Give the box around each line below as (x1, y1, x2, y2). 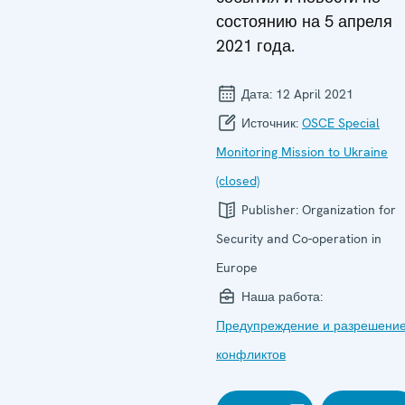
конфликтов (216, 346, 286, 363)
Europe (216, 259, 258, 276)
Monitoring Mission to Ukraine (216, 144, 388, 160)
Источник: (238, 115, 302, 131)
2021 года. (216, 35, 295, 56)
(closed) (216, 173, 259, 189)
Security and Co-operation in (216, 231, 381, 247)
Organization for (302, 202, 396, 218)
